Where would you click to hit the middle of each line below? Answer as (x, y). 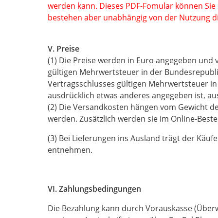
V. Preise (64, 49)
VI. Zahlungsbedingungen (94, 189)
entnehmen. (70, 150)
